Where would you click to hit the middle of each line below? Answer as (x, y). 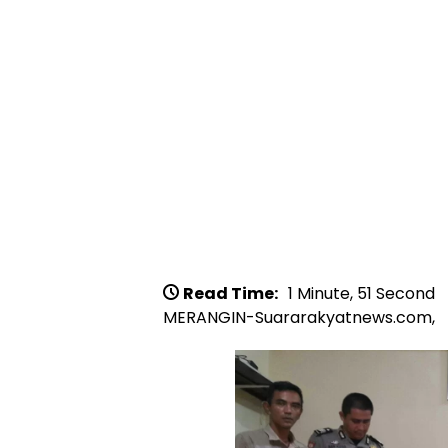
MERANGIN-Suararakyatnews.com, (299, 317)
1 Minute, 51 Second (361, 293)
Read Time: (230, 293)
